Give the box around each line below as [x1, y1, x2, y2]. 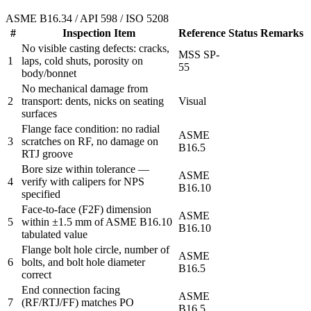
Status [228, 26, 258, 39]
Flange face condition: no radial [22, 122, 160, 135]
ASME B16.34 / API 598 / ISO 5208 [6, 12, 169, 24]
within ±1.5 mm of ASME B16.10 [22, 215, 172, 228]
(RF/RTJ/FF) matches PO [22, 296, 134, 308]
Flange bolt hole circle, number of [22, 243, 169, 255]
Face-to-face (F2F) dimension [22, 203, 151, 215]
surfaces [22, 107, 57, 119]
